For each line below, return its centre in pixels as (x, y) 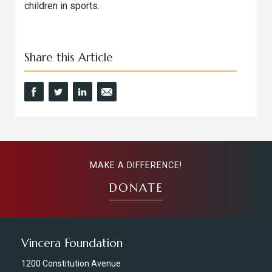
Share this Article (69, 57)
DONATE (136, 188)
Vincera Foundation (72, 243)
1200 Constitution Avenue (71, 263)
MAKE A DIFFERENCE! (136, 165)
